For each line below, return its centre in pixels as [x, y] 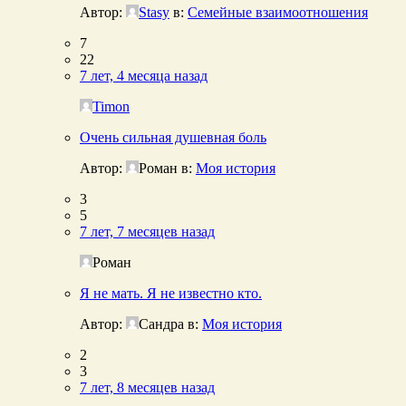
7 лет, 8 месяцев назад [147, 387]
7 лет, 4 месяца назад [144, 75]
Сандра [161, 324]
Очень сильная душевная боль [173, 137]
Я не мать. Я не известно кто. [171, 293]
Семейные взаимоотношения [278, 12]
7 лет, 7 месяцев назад [147, 231]
